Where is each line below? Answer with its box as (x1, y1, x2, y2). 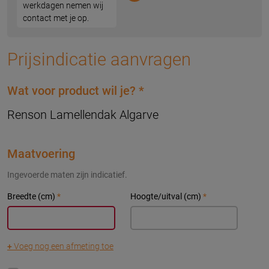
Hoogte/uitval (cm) (130, 191, 203, 201)
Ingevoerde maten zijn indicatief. (7, 169, 127, 180)
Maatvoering (7, 146, 75, 161)
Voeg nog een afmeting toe (12, 241, 113, 251)
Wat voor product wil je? (7, 83, 139, 98)
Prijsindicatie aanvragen (7, 49, 191, 70)
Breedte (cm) (7, 191, 57, 201)
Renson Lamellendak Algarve (7, 107, 159, 122)
